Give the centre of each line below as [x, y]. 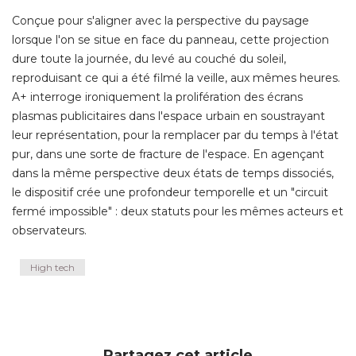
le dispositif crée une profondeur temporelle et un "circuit [170, 192]
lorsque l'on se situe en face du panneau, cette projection [170, 39]
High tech [52, 267]
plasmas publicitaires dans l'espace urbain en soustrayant [168, 116]
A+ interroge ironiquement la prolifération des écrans [157, 97]
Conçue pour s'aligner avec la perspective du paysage [161, 20]
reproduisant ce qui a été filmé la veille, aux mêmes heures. [176, 77]
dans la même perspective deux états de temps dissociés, [173, 173]
